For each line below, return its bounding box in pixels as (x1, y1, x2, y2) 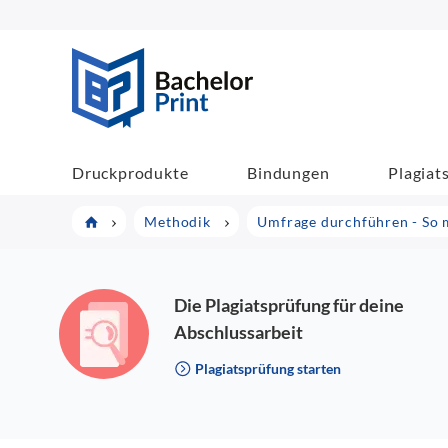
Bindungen (247, 162, 330, 182)
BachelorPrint (252, 49, 359, 68)
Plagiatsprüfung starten (192, 360, 342, 377)
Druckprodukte (72, 162, 189, 182)
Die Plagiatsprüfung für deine (174, 294, 405, 316)
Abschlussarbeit (174, 321, 304, 343)
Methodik (144, 213, 211, 230)
